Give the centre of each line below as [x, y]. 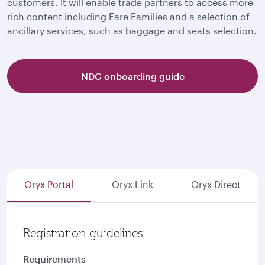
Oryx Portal [49, 185]
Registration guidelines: [84, 233]
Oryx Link [132, 185]
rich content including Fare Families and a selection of [128, 16]
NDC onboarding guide [132, 76]
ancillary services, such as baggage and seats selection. [132, 30]
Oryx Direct [216, 185]
